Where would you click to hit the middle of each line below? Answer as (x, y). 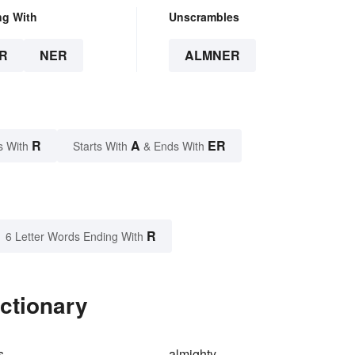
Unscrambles (204, 17)
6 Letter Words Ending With (74, 237)
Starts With (102, 146)
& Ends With (174, 146)
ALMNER (212, 55)
